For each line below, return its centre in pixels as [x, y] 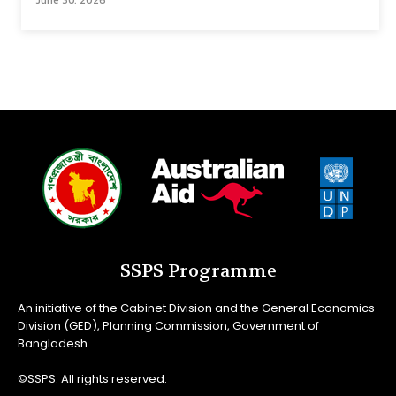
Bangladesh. [54, 343]
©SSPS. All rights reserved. [92, 379]
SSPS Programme [198, 271]
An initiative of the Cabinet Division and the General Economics [196, 308]
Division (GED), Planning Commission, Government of [168, 326]
